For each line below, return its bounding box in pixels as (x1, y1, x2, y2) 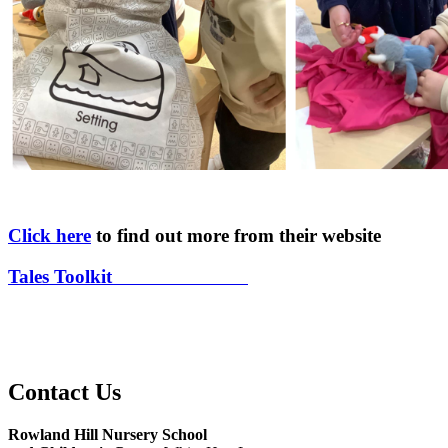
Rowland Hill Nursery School (8, 425, 207, 443)
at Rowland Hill (117, 266, 248, 287)
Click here (8, 225, 91, 247)
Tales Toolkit (8, 266, 117, 287)
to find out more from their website (91, 225, 381, 247)
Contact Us (8, 378, 121, 405)
